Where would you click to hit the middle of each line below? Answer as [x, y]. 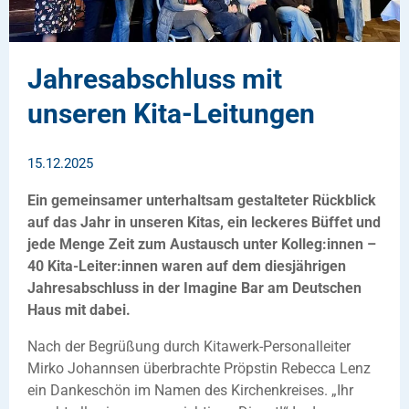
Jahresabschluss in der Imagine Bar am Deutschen [194, 288]
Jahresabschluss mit [155, 79]
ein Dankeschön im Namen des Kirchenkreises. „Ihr [190, 390]
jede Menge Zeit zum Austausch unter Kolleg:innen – [202, 244]
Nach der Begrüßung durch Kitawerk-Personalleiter [189, 346]
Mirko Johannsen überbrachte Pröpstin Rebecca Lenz [199, 368]
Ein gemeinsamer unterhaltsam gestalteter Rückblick [202, 200]
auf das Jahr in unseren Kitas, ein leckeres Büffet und [204, 222]
